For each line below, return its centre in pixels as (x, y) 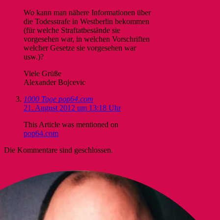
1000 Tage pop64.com (58, 99)
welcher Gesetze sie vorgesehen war (80, 48)
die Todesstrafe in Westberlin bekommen (86, 21)
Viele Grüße (42, 73)
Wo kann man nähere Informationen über (87, 12)
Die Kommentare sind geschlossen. (58, 150)
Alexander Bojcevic (55, 82)
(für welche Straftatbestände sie (72, 30)
